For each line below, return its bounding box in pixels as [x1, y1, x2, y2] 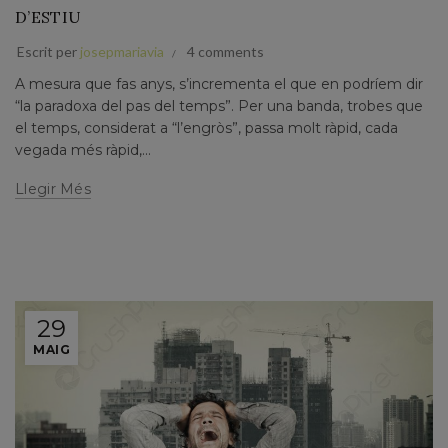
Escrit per [17, 42, 80, 60]
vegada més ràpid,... [15, 140, 151, 159]
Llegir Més [15, 179, 91, 198]
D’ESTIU [15, 6, 82, 27]
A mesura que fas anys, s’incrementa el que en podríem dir [15, 74, 423, 93]
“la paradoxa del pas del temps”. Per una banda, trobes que [15, 96, 423, 115]
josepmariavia [80, 42, 164, 60]
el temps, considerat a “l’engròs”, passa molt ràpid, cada [15, 118, 398, 137]
